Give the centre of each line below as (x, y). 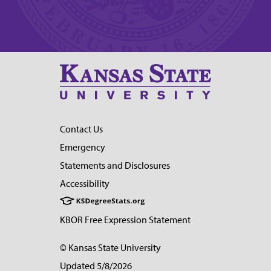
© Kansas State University (110, 247)
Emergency (83, 147)
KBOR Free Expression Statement (125, 220)
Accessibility (85, 183)
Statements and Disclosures (115, 165)
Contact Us (81, 129)
